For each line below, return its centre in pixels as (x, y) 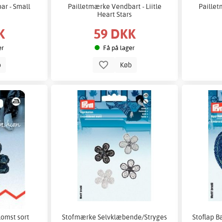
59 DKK (114, 34)
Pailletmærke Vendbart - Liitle (114, 6)
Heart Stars (115, 14)
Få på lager (119, 48)
